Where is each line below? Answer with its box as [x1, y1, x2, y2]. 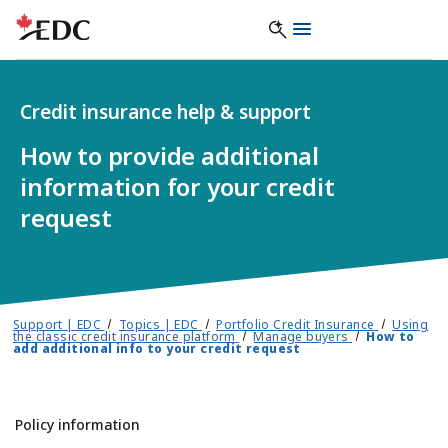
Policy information [15, 415, 140, 434]
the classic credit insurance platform [13, 328, 236, 345]
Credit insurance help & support [20, 99, 311, 125]
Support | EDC [13, 316, 102, 333]
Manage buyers [253, 328, 349, 345]
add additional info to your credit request [13, 340, 301, 357]
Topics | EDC [118, 316, 199, 333]
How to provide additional [20, 139, 319, 172]
